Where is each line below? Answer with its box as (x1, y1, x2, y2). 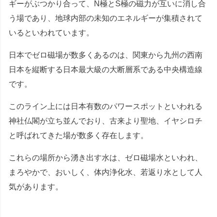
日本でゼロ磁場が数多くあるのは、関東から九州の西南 (9, 51, 202, 60)
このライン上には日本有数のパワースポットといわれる (9, 102, 202, 111)
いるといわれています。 (9, 29, 94, 37)
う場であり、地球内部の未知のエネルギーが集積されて (9, 14, 202, 23)
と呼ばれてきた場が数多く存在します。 (9, 131, 148, 140)
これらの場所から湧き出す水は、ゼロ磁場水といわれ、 (9, 154, 202, 162)
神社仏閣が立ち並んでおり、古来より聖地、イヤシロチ (9, 117, 202, 125)
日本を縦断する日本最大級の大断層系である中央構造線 (9, 65, 202, 74)
